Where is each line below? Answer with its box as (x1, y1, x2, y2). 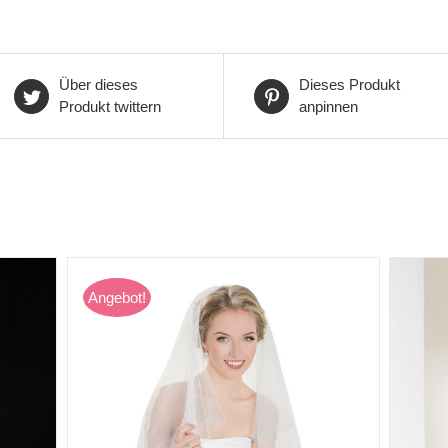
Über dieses (59, 76, 138, 94)
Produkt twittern (59, 98, 161, 116)
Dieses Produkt (299, 76, 400, 94)
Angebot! (87, 289, 146, 307)
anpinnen (299, 98, 358, 116)
